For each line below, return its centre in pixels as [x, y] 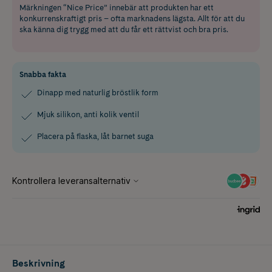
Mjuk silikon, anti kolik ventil [88, 114]
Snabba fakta [43, 74]
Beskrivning [39, 263]
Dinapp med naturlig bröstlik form [98, 92]
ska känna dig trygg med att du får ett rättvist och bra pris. [124, 29]
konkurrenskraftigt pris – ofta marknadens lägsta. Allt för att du [132, 18]
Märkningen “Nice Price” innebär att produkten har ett [117, 7]
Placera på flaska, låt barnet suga [95, 136]
